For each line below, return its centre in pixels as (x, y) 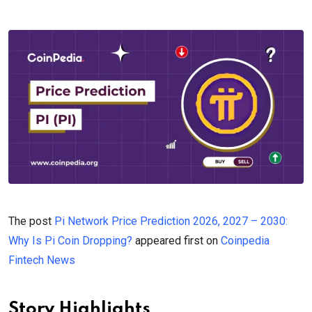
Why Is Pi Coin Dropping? (70, 241)
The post (31, 221)
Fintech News (42, 260)
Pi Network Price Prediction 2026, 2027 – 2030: (171, 221)
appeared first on (177, 241)
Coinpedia (245, 241)
